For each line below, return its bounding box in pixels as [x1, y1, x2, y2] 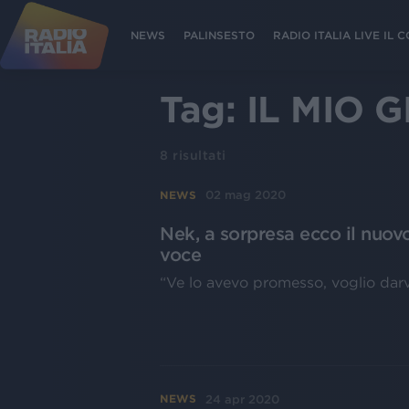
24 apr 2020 [205, 392, 280, 406]
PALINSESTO [184, 28, 255, 41]
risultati [168, 148, 226, 163]
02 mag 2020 [205, 188, 287, 202]
